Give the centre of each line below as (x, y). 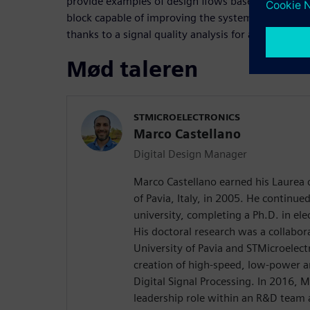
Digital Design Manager (190, 154)
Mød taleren (132, 69)
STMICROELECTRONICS (187, 117)
